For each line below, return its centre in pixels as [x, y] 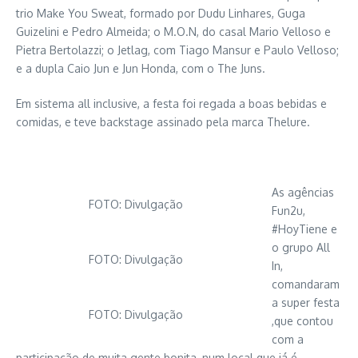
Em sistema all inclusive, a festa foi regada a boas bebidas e [171, 103]
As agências [303, 192]
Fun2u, [288, 211]
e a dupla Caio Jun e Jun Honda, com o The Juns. [141, 68]
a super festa [306, 302]
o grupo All [301, 247]
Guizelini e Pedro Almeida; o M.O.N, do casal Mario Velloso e [173, 32]
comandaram [306, 284]
